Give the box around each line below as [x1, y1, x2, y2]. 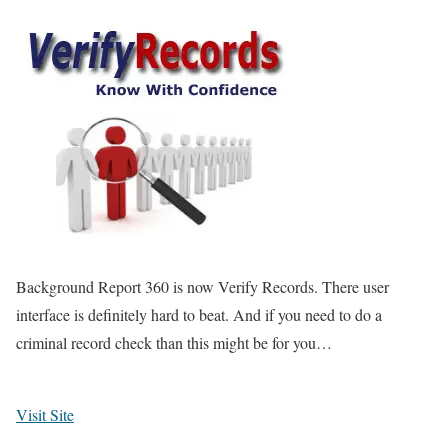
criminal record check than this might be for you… [16, 332, 332, 354]
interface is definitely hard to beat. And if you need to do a [16, 304, 382, 326]
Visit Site [16, 404, 74, 426]
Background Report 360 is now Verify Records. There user [16, 276, 389, 298]
